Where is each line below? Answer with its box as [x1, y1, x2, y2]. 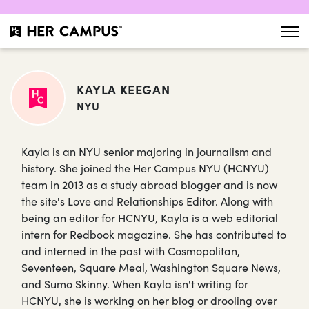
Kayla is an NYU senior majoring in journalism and [21, 143, 272, 159]
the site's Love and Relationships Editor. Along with [21, 193, 273, 208]
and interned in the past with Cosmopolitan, [21, 243, 240, 258]
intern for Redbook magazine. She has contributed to [21, 226, 286, 241]
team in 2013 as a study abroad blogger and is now [21, 177, 277, 192]
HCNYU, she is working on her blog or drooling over [21, 292, 277, 308]
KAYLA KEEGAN [77, 81, 170, 98]
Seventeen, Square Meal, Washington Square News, [21, 259, 281, 275]
